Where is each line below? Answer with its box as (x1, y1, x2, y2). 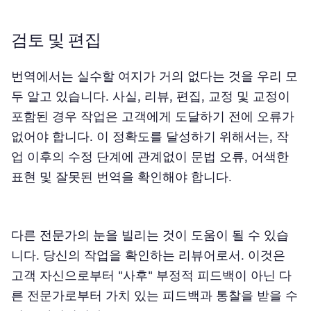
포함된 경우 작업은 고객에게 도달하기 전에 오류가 (11, 109, 294, 124)
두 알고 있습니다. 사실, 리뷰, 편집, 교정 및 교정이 (11, 89, 290, 103)
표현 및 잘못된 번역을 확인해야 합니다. (11, 169, 232, 184)
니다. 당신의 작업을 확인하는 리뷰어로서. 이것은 (11, 248, 285, 262)
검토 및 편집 (11, 30, 101, 50)
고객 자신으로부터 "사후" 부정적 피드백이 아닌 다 (11, 268, 292, 283)
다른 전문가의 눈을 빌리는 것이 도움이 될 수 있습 (11, 228, 289, 242)
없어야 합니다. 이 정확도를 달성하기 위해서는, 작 (11, 129, 289, 144)
